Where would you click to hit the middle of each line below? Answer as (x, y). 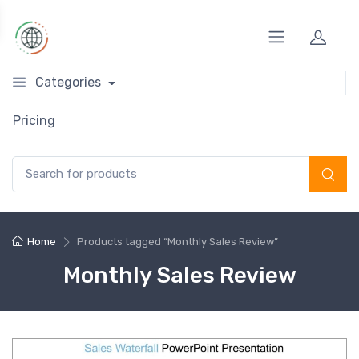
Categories (68, 82)
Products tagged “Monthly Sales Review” (177, 241)
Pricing (34, 121)
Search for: (40, 164)
